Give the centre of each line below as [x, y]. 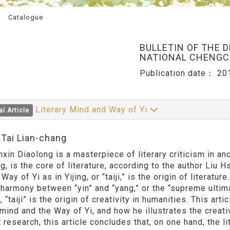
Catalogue [26, 17]
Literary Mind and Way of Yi [93, 110]
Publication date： [178, 73]
